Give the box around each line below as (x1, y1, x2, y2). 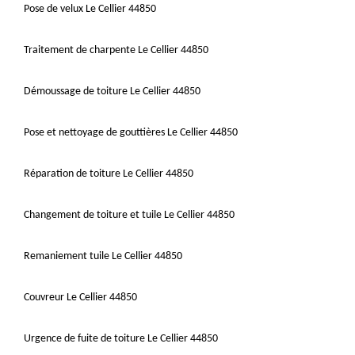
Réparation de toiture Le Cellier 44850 (24, 167, 193, 180)
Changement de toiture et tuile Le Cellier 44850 (24, 208, 235, 221)
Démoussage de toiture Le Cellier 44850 (24, 85, 200, 97)
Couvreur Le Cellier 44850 (24, 291, 137, 303)
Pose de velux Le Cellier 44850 (24, 2, 156, 15)
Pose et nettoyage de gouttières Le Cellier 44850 (24, 126, 238, 139)
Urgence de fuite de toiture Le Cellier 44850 (24, 332, 218, 345)
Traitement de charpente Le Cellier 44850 (24, 44, 208, 56)
